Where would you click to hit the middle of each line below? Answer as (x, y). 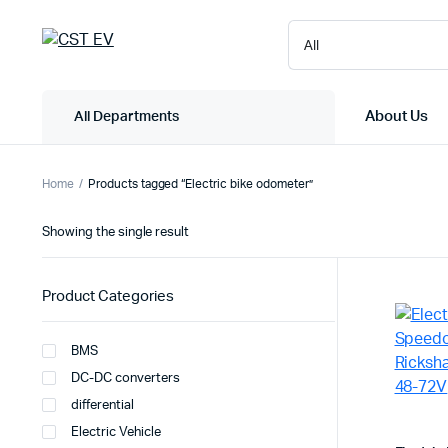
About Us (396, 116)
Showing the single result (116, 232)
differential (102, 405)
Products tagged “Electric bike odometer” (200, 184)
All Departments (126, 116)
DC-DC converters (125, 378)
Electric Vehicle (116, 432)
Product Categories (108, 296)
